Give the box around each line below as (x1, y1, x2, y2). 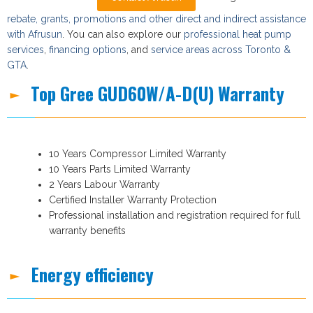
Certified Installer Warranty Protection (49, 194, 217, 205)
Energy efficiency (31, 261, 154, 287)
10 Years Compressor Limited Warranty (49, 147, 226, 159)
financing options (49, 43, 126, 55)
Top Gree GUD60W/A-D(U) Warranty (31, 80, 285, 106)
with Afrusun (7, 28, 62, 40)
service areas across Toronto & (151, 43, 291, 55)
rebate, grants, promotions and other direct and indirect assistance (7, 13, 306, 24)
